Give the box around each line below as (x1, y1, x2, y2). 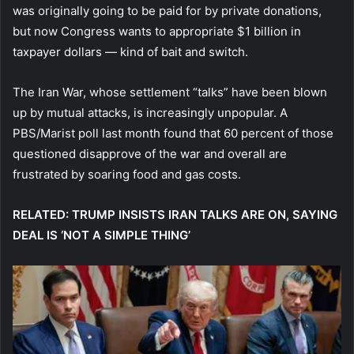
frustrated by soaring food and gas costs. (13, 166, 241, 182)
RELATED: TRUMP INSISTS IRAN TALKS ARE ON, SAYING (13, 206, 337, 222)
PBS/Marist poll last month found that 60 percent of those (13, 125, 333, 141)
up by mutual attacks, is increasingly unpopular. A (13, 104, 288, 120)
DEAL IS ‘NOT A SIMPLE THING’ (13, 227, 190, 243)
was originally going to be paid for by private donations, (13, 2, 322, 18)
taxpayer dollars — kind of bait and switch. (13, 43, 248, 59)
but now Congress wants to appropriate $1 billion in (13, 23, 301, 39)
